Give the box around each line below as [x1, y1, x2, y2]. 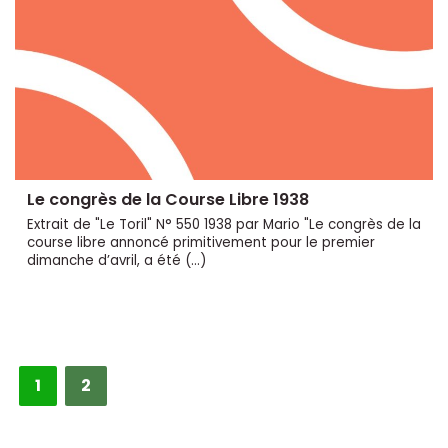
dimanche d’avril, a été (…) [27, 250, 206, 270]
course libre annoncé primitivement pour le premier [27, 232, 375, 252]
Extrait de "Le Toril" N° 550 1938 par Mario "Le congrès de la [27, 214, 421, 234]
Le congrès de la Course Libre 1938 [27, 187, 309, 211]
